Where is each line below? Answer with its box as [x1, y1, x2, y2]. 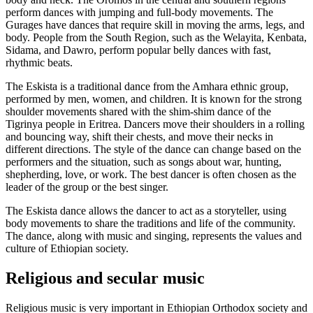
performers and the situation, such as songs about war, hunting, [6, 155, 282, 168]
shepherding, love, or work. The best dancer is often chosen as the [6, 168, 296, 180]
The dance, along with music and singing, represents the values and [6, 229, 302, 242]
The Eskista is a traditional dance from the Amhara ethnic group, [6, 80, 289, 92]
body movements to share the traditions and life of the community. [6, 217, 296, 229]
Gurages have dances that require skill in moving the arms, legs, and [6, 18, 305, 31]
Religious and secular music [6, 268, 205, 287]
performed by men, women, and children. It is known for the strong [6, 92, 302, 105]
